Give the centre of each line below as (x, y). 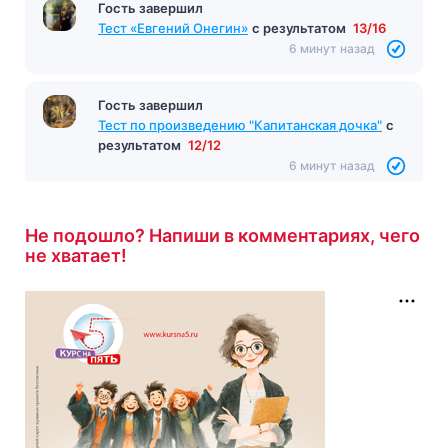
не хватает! (76, 255)
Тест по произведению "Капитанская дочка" (240, 124)
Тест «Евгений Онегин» (173, 27)
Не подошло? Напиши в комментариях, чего (222, 235)
